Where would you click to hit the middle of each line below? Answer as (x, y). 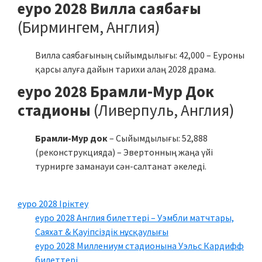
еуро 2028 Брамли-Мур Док (116, 91)
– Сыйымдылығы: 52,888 (158, 138)
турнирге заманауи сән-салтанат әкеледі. (121, 166)
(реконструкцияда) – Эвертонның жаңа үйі (124, 152)
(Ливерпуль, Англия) (163, 110)
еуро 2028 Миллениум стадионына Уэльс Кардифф (139, 246)
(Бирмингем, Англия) (89, 27)
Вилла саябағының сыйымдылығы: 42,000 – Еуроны (140, 55)
